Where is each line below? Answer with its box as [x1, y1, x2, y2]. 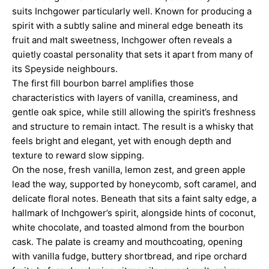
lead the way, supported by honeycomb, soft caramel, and [12, 178, 256, 190]
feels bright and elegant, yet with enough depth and [12, 134, 231, 147]
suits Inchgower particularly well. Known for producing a [12, 5, 252, 17]
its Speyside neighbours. [12, 62, 118, 74]
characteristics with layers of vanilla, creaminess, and [12, 91, 238, 103]
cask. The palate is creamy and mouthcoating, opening [12, 235, 243, 247]
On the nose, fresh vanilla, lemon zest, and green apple [12, 163, 246, 175]
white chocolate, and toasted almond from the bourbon [12, 221, 244, 233]
